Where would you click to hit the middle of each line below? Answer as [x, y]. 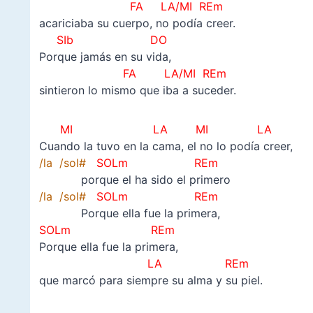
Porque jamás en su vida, [105, 57]
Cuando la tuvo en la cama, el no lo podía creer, [166, 146]
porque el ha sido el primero [134, 180]
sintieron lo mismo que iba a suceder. [137, 90]
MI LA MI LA [160, 130]
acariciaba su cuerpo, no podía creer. [137, 23]
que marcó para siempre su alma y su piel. [151, 281]
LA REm [192, 264]
